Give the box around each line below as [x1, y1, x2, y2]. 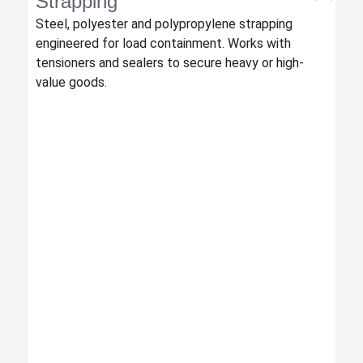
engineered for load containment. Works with [35, 36, 291, 52]
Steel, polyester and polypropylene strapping [35, 16, 293, 32]
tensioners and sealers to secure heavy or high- [35, 55, 304, 71]
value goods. [35, 75, 107, 91]
